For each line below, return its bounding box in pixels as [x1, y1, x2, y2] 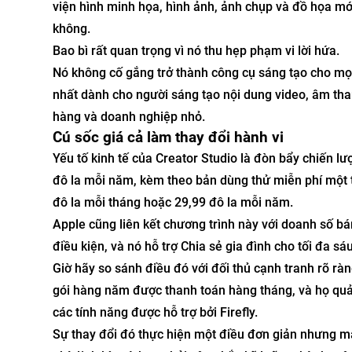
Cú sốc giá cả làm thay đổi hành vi [53, 128, 284, 146]
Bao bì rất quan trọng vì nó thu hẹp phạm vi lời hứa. [53, 42, 339, 58]
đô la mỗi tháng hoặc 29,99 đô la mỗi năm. [53, 194, 293, 210]
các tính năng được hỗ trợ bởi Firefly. [53, 304, 258, 320]
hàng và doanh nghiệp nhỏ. [53, 108, 205, 124]
